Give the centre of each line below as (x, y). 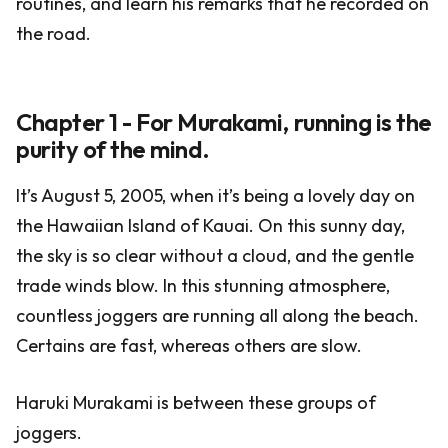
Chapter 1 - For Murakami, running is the (224, 122)
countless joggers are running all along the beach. (217, 315)
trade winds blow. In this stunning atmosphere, (203, 285)
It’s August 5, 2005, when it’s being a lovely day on (215, 195)
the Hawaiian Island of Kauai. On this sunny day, (210, 225)
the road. (53, 33)
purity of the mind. (113, 149)
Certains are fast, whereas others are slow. (189, 345)
